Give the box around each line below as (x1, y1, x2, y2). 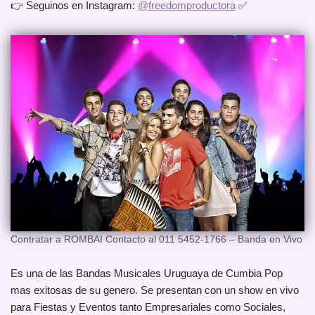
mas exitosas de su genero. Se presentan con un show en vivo (11, 284, 299, 297)
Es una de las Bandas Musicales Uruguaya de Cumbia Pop (11, 267, 283, 280)
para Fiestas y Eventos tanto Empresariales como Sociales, (11, 301, 285, 314)
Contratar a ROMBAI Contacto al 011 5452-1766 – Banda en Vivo (11, 234, 302, 245)
